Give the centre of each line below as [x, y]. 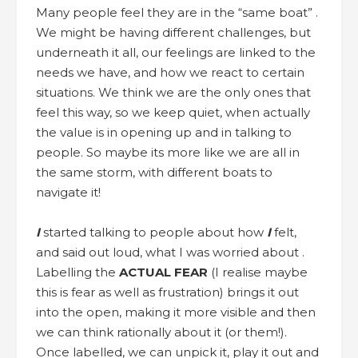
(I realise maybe [258, 272]
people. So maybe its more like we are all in [168, 152]
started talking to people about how [153, 232]
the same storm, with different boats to [154, 172]
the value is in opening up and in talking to [164, 132]
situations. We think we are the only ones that [173, 92]
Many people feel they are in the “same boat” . [177, 12]
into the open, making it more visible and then [176, 312]
